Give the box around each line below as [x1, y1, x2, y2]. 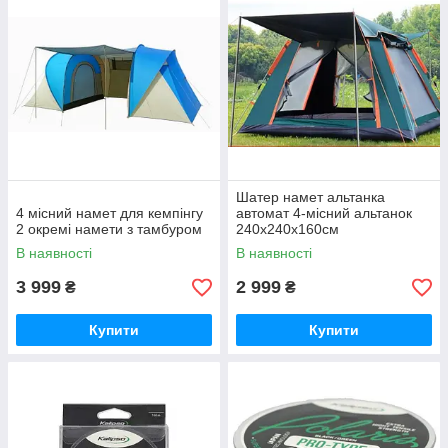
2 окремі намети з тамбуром [16, 221, 202, 238]
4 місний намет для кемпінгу [16, 205, 203, 222]
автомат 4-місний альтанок [236, 205, 412, 222]
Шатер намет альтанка [236, 189, 385, 206]
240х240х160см [236, 221, 339, 238]
